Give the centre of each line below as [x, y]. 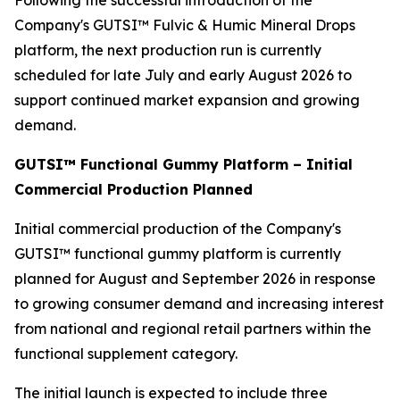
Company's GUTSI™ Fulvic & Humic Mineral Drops [185, 25]
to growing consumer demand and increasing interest [199, 304]
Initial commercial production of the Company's [178, 229]
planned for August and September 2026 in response [195, 279]
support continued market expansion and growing [187, 100]
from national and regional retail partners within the [193, 329]
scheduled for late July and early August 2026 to [183, 75]
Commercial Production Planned [133, 190]
